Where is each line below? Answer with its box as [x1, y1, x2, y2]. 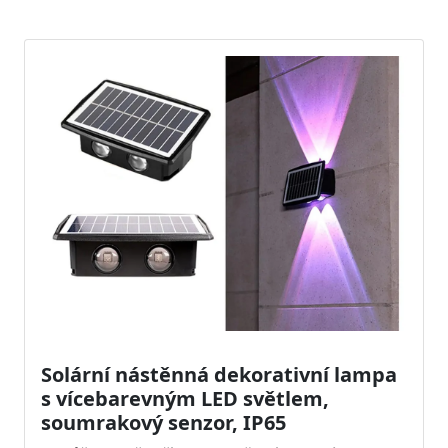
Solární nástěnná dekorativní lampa [41, 360, 397, 388]
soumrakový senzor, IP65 [41, 408, 286, 436]
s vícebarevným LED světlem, [41, 384, 329, 412]
